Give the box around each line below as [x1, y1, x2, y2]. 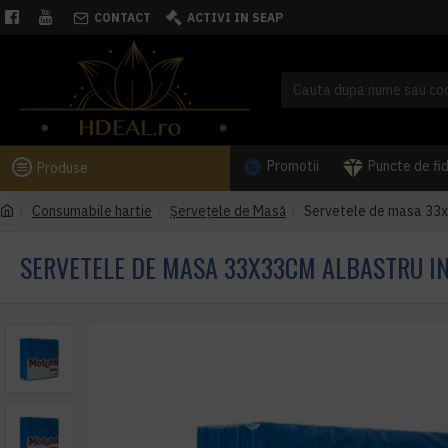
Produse [37, 158, 88, 177]
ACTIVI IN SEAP [187, 9, 283, 25]
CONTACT [94, 9, 151, 25]
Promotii [267, 157, 319, 175]
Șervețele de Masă [170, 202, 286, 220]
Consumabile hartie [32, 202, 152, 220]
